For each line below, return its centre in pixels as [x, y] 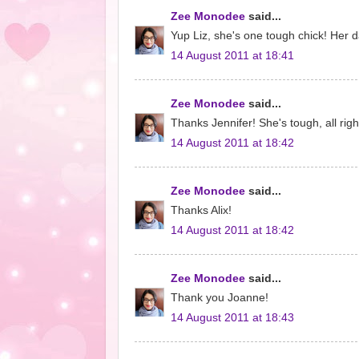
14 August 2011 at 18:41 [232, 56]
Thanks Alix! [201, 211]
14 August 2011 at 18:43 [232, 318]
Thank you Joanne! [220, 298]
